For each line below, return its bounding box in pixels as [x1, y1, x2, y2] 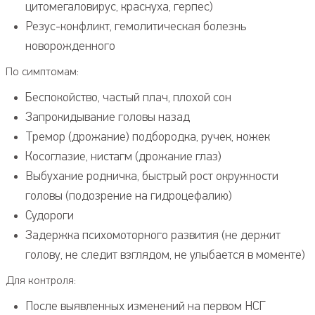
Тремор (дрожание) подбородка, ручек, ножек [25, 131, 270, 143]
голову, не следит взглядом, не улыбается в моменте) [25, 249, 305, 262]
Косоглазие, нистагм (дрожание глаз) [25, 150, 221, 163]
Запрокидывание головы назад [25, 111, 190, 124]
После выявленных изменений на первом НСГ [25, 300, 266, 313]
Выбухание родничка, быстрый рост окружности [25, 170, 278, 183]
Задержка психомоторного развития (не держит [25, 229, 281, 242]
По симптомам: [6, 66, 79, 78]
